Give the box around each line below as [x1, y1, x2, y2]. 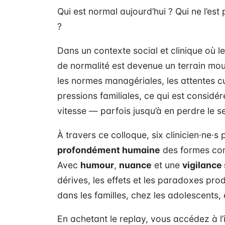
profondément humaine [57, 144, 160, 155]
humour [80, 159, 114, 170]
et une [152, 159, 182, 170]
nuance [119, 159, 152, 170]
